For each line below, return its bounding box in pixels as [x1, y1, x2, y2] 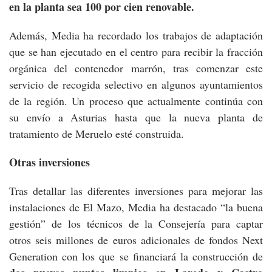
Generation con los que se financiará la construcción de [9, 248, 263, 263]
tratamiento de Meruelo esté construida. [9, 126, 184, 141]
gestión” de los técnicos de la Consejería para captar [9, 216, 263, 231]
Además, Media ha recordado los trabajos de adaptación [9, 27, 263, 42]
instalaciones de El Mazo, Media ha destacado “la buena [9, 199, 263, 214]
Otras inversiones [9, 154, 90, 170]
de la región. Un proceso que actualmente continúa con [9, 93, 263, 108]
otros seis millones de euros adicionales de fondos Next [9, 232, 263, 247]
